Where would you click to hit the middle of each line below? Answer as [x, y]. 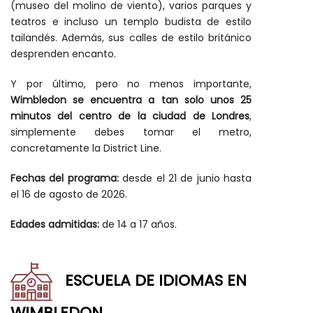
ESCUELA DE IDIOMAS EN [150, 281]
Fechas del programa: [67, 178]
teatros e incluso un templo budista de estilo [131, 22]
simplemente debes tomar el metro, [131, 132]
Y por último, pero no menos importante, [131, 84]
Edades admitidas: [55, 224]
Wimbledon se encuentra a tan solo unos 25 [131, 100]
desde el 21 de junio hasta [187, 178]
